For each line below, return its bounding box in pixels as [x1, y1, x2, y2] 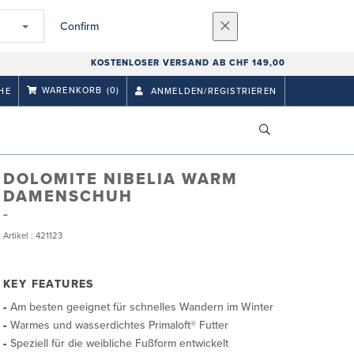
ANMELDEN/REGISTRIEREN [147, 85, 277, 96]
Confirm [60, 19, 99, 33]
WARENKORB [41, 85, 103, 96]
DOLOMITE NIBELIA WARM [3, 170, 238, 189]
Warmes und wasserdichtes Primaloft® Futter [10, 318, 228, 332]
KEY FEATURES [3, 277, 94, 291]
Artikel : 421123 [3, 231, 62, 241]
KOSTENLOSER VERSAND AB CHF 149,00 [90, 58, 285, 68]
